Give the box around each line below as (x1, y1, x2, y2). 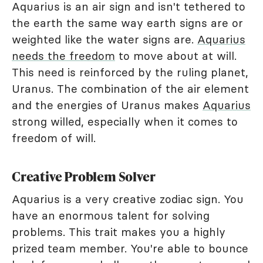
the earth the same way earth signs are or (12, 15, 243, 30)
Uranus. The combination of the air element (12, 81, 249, 96)
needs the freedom (12, 48, 115, 63)
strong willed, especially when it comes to (12, 114, 238, 129)
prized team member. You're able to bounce (12, 241, 248, 255)
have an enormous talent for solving (12, 208, 210, 222)
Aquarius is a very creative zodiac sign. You (12, 191, 244, 206)
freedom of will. (12, 130, 96, 145)
